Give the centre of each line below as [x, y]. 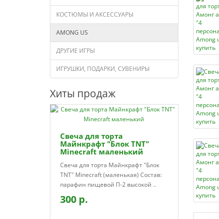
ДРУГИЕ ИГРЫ [76, 51]
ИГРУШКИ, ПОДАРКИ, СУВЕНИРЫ [103, 69]
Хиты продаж [83, 93]
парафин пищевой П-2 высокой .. [108, 185]
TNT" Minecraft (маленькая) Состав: [111, 175]
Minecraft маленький [102, 152]
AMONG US [72, 33]
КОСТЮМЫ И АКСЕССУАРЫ [95, 14]
